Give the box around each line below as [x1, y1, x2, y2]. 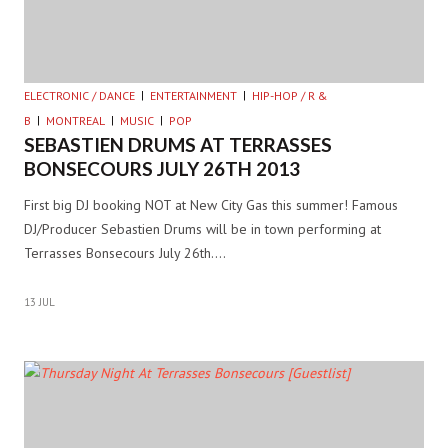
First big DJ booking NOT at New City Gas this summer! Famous [24, 195, 398, 214]
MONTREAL [46, 112, 105, 128]
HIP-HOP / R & [252, 87, 328, 103]
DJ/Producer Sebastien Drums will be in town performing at [24, 219, 381, 238]
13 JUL [24, 294, 55, 309]
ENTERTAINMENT [150, 87, 237, 103]
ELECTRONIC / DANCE [24, 87, 135, 103]
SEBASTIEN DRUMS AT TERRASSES [24, 132, 332, 156]
